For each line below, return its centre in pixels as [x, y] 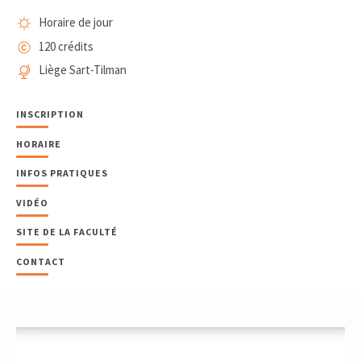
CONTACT [41, 261]
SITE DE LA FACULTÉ [67, 232]
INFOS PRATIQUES [62, 173]
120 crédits [66, 46]
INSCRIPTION [50, 114]
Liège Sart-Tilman [82, 70]
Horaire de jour [75, 22]
